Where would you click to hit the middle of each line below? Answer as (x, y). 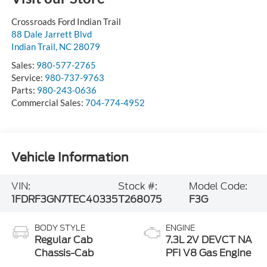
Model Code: (218, 187)
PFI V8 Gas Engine (208, 253)
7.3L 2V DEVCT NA (209, 240)
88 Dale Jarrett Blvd (51, 34)
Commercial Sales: (48, 103)
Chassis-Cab (64, 253)
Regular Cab (63, 240)
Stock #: (137, 187)
